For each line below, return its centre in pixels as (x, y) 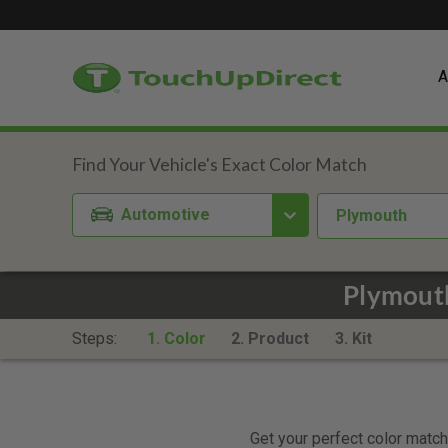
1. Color (176, 338)
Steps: (96, 338)
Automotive (166, 214)
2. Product (270, 338)
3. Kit (353, 338)
